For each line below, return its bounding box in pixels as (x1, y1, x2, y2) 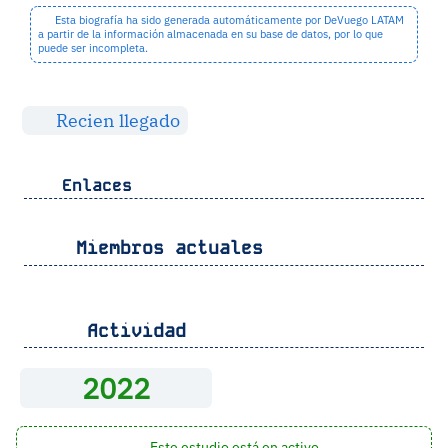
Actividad (64, 318, 186, 342)
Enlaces (52, 175, 132, 197)
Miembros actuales (64, 236, 263, 260)
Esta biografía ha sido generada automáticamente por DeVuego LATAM (51, 13, 404, 28)
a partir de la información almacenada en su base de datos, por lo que (37, 27, 383, 42)
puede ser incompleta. (37, 41, 148, 56)
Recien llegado (52, 109, 181, 133)
